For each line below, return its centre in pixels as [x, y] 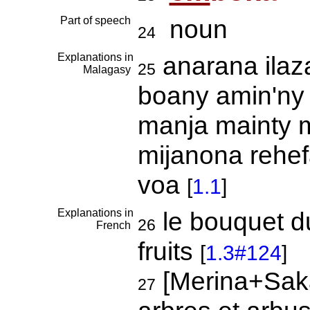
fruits [168, 251]
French [115, 225]
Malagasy [108, 70]
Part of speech [97, 20]
